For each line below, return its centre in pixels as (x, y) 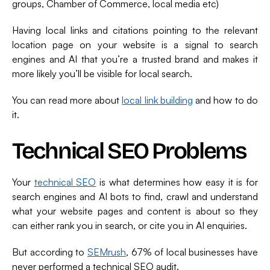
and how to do (225, 100)
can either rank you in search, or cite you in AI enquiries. (130, 225)
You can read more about (67, 100)
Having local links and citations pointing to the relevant (135, 30)
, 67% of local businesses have (192, 252)
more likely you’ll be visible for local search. (102, 73)
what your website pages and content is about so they (135, 211)
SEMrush (106, 252)
